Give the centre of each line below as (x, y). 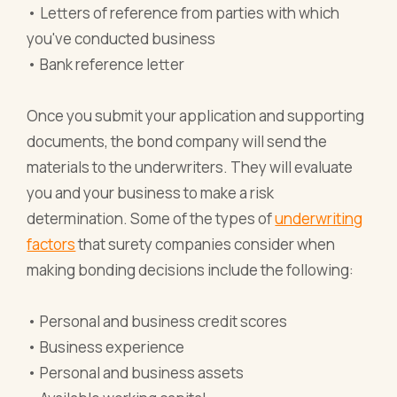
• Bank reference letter (106, 64)
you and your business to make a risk (151, 192)
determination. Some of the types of (151, 218)
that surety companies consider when (206, 244)
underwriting (319, 218)
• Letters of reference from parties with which (183, 12)
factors (51, 244)
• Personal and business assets (136, 372)
